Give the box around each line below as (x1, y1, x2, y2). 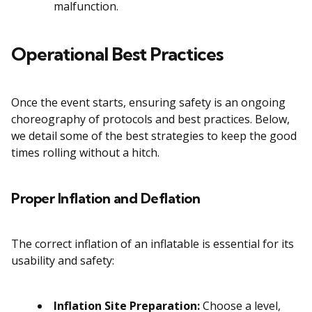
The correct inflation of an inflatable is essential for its (11, 236, 294, 252)
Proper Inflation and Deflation (11, 189, 200, 208)
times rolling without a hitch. (11, 145, 159, 161)
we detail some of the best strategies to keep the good (11, 128, 297, 144)
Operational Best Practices (11, 42, 223, 66)
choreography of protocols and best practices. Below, (11, 111, 290, 127)
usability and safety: (11, 253, 114, 269)
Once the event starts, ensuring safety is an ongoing (11, 95, 286, 111)
